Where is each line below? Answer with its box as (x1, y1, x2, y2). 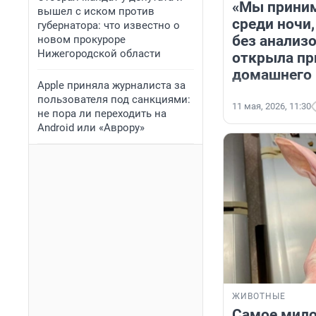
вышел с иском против (37, 5, 154, 18)
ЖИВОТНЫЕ (232, 291, 286, 302)
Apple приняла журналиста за (37, 79, 186, 92)
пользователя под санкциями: (37, 93, 190, 106)
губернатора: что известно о (37, 19, 180, 32)
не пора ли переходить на (37, 107, 166, 120)
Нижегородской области (37, 47, 161, 60)
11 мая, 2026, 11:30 (232, 101, 311, 112)
